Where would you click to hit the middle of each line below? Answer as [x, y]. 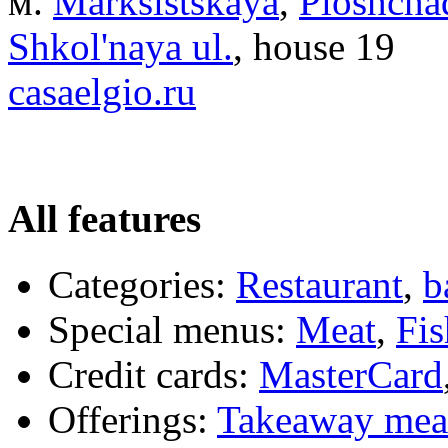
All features [104, 218]
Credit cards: [148, 375]
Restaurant [319, 285]
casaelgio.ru [102, 91]
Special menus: [167, 330]
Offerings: [128, 420]
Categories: [137, 285]
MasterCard [351, 375]
